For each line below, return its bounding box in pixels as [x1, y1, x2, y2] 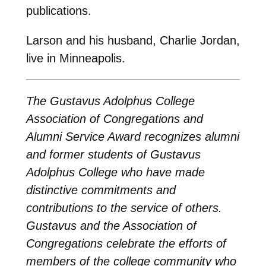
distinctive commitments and [26, 183, 176, 197]
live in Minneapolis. [26, 51, 125, 65]
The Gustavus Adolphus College [26, 94, 195, 107]
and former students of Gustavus [26, 147, 201, 161]
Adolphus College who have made [26, 165, 205, 179]
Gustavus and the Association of [26, 218, 197, 232]
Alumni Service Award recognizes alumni [26, 129, 239, 143]
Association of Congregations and [26, 112, 203, 125]
